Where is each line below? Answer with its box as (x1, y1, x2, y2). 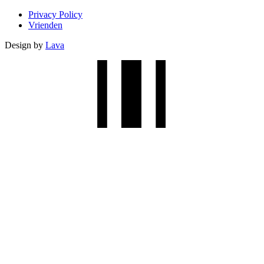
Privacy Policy (28, 9, 82, 19)
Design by (5, 39, 45, 50)
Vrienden (28, 19, 62, 30)
